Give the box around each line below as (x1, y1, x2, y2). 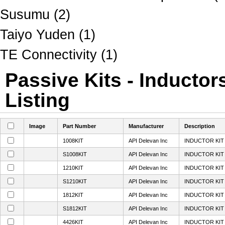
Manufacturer (129, 123, 164, 129)
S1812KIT (63, 205, 87, 211)
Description (184, 123, 215, 129)
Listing (5, 89, 70, 111)
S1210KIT (63, 178, 87, 184)
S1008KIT (63, 151, 87, 157)
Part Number (63, 123, 96, 129)
